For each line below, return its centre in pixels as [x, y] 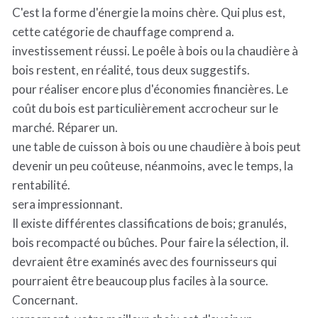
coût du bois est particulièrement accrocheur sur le [145, 108]
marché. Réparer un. [65, 127]
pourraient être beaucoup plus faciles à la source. [140, 281]
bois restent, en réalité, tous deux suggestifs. [131, 70]
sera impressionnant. [67, 204]
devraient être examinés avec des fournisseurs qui [144, 262]
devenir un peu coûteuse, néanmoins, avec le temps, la [153, 166]
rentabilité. [41, 185]
